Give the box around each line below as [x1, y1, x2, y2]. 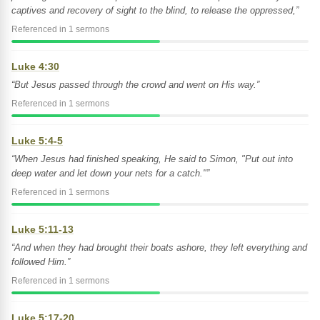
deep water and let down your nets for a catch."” [11, 168, 209, 179]
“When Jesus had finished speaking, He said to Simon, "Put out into [11, 154, 293, 164]
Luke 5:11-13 [11, 224, 74, 235]
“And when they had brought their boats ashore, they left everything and [11, 242, 307, 253]
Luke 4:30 [11, 61, 59, 72]
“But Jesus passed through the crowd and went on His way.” [11, 79, 259, 90]
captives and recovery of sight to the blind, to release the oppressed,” [11, 5, 299, 16]
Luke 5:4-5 [11, 135, 63, 146]
